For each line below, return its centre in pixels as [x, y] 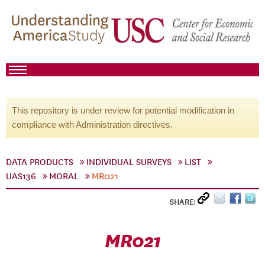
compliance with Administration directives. [92, 125]
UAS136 [21, 176]
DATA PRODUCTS [40, 162]
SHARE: [184, 202]
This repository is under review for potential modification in [123, 110]
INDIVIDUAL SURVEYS [129, 162]
